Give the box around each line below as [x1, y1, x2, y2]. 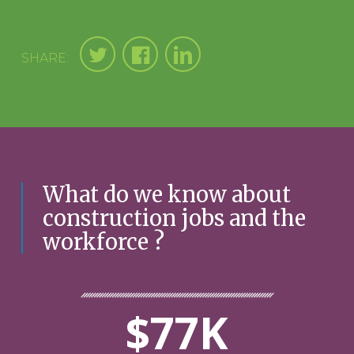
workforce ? [43, 228, 165, 255]
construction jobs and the [43, 204, 307, 232]
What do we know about [43, 180, 292, 208]
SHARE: [21, 50, 70, 66]
